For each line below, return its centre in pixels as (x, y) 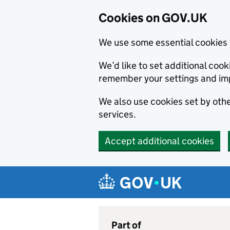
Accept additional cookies (159, 141)
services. (117, 114)
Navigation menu (149, 174)
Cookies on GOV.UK (153, 18)
